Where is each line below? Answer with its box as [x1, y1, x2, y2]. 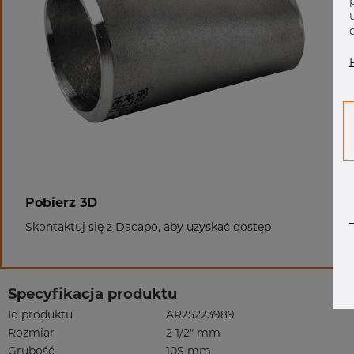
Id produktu [8, 307, 73, 322]
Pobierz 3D [25, 195, 97, 210]
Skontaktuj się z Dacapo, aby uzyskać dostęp [25, 220, 271, 234]
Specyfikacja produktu [8, 285, 177, 303]
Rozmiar [8, 326, 55, 340]
